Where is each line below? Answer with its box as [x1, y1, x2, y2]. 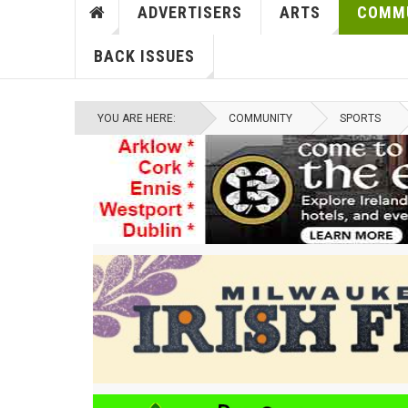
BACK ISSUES [93, 46, 195, 66]
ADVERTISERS [137, 3, 242, 23]
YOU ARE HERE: [97, 112, 181, 126]
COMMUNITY [229, 112, 292, 126]
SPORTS [340, 112, 381, 126]
